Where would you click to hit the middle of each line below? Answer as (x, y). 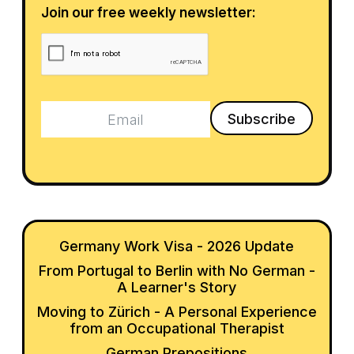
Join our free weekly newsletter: (149, 13)
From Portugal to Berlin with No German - (177, 271)
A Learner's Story (177, 288)
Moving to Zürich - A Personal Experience (177, 312)
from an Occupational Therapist (177, 329)
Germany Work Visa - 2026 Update (177, 247)
